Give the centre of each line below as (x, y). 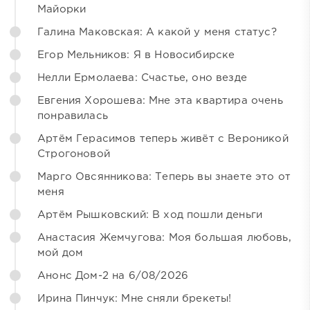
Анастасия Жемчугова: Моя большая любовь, (164, 237)
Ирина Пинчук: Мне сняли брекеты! (135, 298)
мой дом (61, 253)
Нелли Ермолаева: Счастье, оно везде (142, 77)
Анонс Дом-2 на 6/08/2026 (113, 275)
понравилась (73, 116)
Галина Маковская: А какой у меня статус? (157, 32)
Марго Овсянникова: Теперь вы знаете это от (164, 176)
